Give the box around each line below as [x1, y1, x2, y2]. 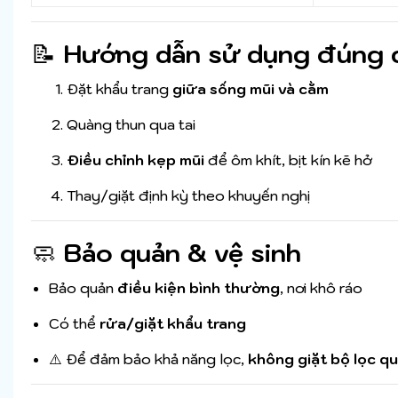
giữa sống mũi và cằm [172, 80, 329, 99]
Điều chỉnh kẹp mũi [67, 151, 204, 170]
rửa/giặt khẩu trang [99, 314, 246, 333]
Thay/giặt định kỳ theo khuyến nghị [67, 187, 310, 205]
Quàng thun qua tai [67, 115, 195, 134]
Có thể [49, 314, 99, 333]
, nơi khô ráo [280, 279, 362, 298]
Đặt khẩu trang [67, 80, 172, 99]
